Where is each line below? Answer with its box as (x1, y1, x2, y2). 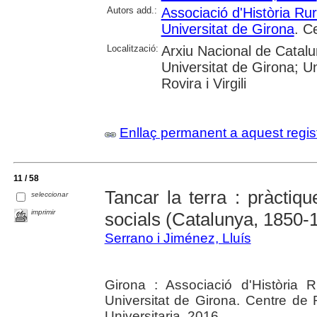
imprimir (31, 208, 56, 217)
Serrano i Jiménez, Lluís (104, 231, 251, 246)
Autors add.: (106, 5, 157, 16)
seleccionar (31, 190, 69, 198)
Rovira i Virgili (161, 76, 246, 91)
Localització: (106, 43, 158, 54)
